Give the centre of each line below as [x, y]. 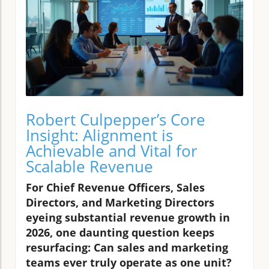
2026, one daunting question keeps [120, 232]
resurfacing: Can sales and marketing [127, 247]
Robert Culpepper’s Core [116, 119]
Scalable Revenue [89, 166]
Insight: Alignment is [99, 135]
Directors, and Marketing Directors [120, 202]
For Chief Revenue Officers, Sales [115, 187]
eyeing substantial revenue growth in [128, 217]
